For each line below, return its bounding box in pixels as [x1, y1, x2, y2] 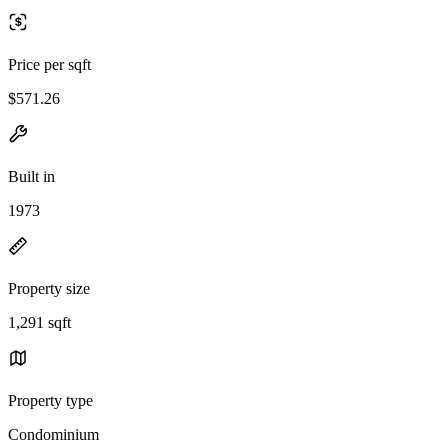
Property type [8, 391, 93, 409]
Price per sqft [8, 55, 91, 73]
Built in [8, 167, 55, 185]
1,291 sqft [8, 313, 71, 331]
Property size [8, 279, 90, 297]
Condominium [8, 425, 99, 443]
